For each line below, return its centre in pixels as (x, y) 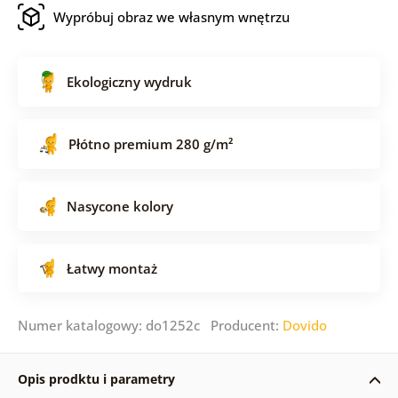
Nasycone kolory (119, 206)
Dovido (304, 325)
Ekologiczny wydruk (129, 81)
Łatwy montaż (111, 268)
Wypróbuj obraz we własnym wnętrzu (171, 16)
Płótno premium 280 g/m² (150, 143)
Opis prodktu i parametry (96, 378)
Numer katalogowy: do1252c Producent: (150, 325)
